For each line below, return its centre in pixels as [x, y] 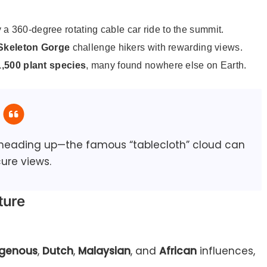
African [178, 251]
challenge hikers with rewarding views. [156, 48]
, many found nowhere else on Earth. [166, 66]
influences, [226, 251]
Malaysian [104, 251]
